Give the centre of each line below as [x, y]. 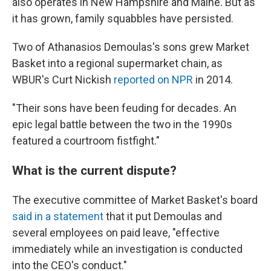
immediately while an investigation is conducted [127, 249]
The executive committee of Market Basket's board [135, 200]
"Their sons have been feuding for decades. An [124, 108]
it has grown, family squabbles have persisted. [123, 18]
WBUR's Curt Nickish [63, 80]
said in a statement [58, 216]
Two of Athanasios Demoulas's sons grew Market [131, 47]
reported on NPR [153, 80]
